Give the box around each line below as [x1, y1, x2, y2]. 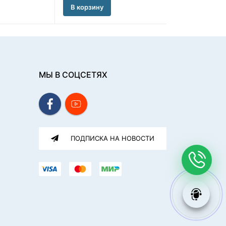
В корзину [71, 3, 104, 11]
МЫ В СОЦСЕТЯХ [38, 70, 107, 80]
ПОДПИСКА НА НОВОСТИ [70, 134, 154, 143]
